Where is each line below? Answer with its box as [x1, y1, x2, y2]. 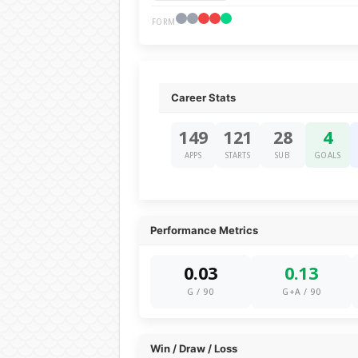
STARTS [225, 151, 251, 160]
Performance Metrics [149, 224, 258, 237]
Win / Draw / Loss [149, 342, 237, 355]
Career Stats [170, 91, 236, 104]
